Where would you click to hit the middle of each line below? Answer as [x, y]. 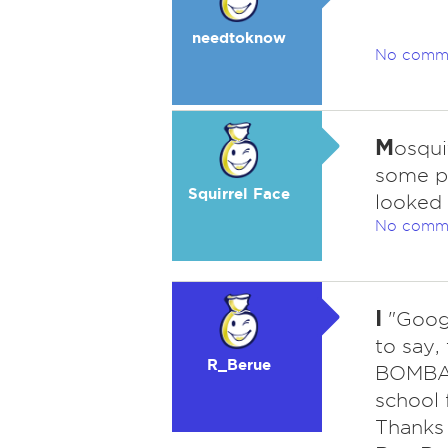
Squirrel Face [239, 193]
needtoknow [239, 37]
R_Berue [239, 364]
